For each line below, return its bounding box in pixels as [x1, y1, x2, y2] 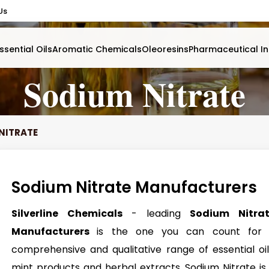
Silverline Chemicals [11, 207, 122, 220]
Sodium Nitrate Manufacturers [11, 177, 257, 198]
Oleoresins [142, 43, 189, 55]
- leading [122, 207, 190, 220]
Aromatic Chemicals [52, 43, 142, 55]
